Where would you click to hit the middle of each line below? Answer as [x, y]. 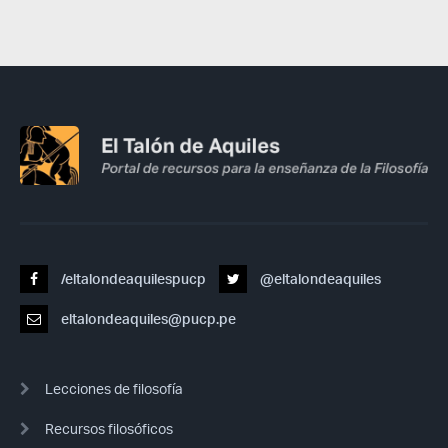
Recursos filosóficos [109, 429]
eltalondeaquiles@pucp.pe [147, 319]
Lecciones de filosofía [114, 389]
